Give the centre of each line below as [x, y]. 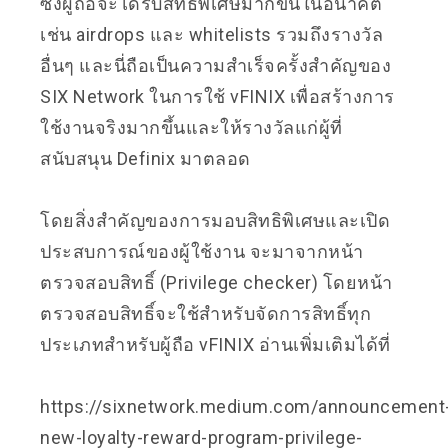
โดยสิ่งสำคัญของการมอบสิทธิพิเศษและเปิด [215, 220]
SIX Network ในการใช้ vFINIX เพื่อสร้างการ [217, 96]
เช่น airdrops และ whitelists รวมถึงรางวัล [211, 34]
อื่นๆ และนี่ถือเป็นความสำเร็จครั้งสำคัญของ [215, 65]
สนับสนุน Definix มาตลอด [145, 158]
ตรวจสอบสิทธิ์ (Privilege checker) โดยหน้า [216, 282]
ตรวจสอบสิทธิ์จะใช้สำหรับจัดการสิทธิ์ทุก [205, 313]
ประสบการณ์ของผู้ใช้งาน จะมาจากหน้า [202, 251]
